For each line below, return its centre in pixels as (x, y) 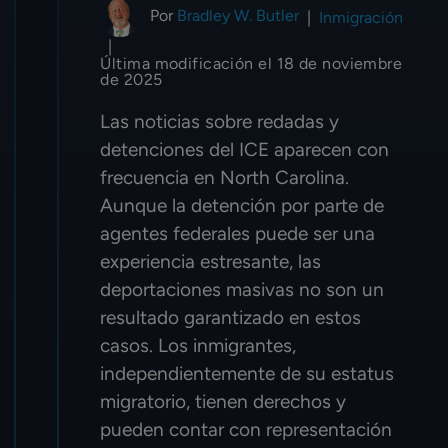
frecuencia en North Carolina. (225, 178)
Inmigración (361, 17)
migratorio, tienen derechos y (223, 402)
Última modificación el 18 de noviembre (251, 64)
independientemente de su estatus (247, 374)
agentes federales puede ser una (238, 234)
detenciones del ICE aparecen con (245, 150)
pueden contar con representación (246, 430)
